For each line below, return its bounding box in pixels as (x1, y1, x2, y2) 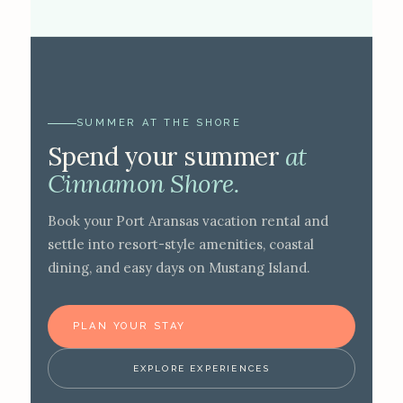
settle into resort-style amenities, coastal (47, 236, 314, 253)
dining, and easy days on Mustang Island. (47, 259, 310, 276)
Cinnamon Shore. (47, 167, 240, 200)
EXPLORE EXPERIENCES (132, 363, 271, 373)
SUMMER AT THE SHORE (76, 117, 242, 129)
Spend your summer (47, 140, 285, 173)
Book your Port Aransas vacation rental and (47, 212, 328, 229)
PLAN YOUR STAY (72, 320, 186, 332)
